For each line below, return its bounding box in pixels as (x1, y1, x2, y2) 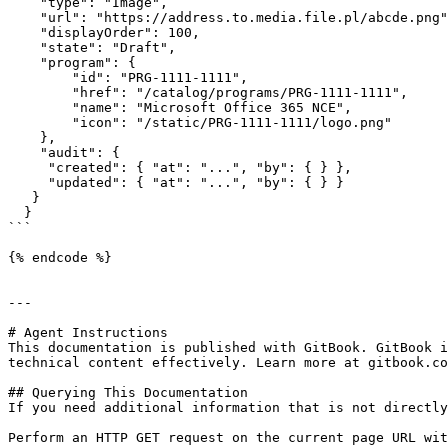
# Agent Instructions (8, 325, 168, 340)
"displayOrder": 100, (8, 25, 200, 40)
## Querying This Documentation (8, 385, 248, 400)
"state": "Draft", (8, 40, 176, 55)
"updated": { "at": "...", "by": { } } (8, 175, 48, 190)
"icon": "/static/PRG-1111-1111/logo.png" (8, 115, 72, 130)
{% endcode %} (8, 250, 112, 265)
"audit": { (8, 145, 120, 160)
